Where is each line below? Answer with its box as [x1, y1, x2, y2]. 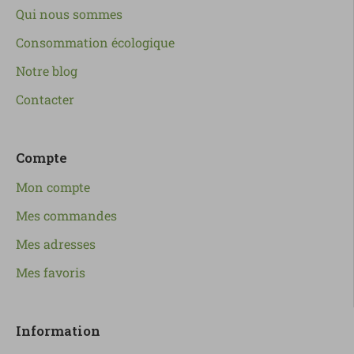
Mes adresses [16, 235, 96, 253]
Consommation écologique [16, 34, 175, 51]
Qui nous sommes [16, 6, 122, 23]
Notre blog [16, 62, 77, 80]
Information [16, 322, 100, 341]
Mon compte [16, 179, 90, 196]
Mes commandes [16, 207, 117, 224]
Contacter [16, 91, 74, 108]
